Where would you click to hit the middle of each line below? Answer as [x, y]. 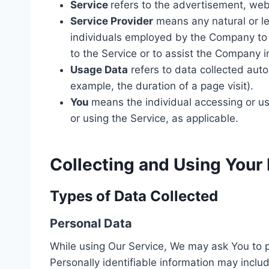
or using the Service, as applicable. [154, 118]
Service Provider [112, 21]
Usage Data [99, 69]
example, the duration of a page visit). [162, 86]
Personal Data [91, 223]
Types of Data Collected [134, 196]
